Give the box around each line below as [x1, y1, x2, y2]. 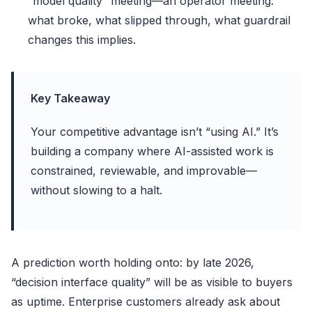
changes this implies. [28, 32, 136, 47]
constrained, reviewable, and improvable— [31, 163, 257, 178]
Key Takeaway [31, 91, 110, 105]
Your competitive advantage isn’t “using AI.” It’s [31, 124, 279, 139]
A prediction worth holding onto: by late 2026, [11, 255, 254, 270]
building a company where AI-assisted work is [31, 143, 274, 158]
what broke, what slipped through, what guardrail [28, 13, 290, 27]
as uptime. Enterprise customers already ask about [11, 294, 280, 309]
